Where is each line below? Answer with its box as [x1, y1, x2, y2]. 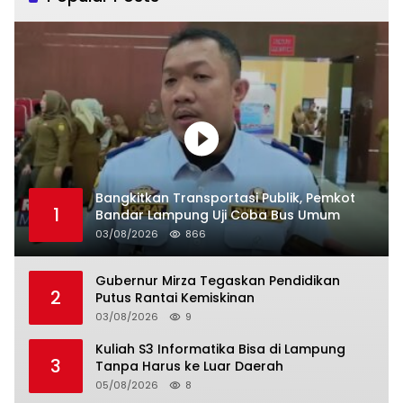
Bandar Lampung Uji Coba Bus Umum [95, 206, 340, 225]
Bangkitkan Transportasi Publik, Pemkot [95, 189, 355, 208]
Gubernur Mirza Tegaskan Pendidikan [95, 272, 340, 291]
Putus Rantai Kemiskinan [95, 289, 255, 308]
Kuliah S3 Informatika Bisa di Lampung [95, 340, 345, 359]
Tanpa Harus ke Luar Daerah [95, 357, 283, 376]
